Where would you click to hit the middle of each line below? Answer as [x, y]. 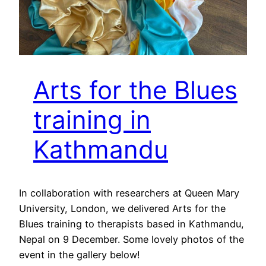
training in [92, 120]
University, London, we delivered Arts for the [122, 209]
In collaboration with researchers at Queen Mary [129, 193]
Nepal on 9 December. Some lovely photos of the [132, 240]
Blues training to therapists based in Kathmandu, [132, 224]
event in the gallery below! [80, 255]
